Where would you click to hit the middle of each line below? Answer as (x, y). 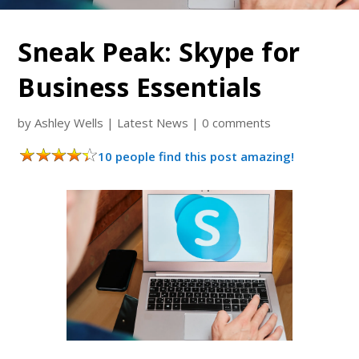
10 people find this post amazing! (196, 156)
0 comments (237, 123)
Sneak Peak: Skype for (159, 52)
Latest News (153, 123)
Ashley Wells (69, 123)
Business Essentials (140, 87)
